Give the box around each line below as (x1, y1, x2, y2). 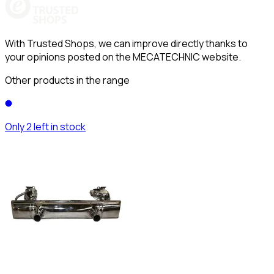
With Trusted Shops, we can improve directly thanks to (5, 36, 248, 50)
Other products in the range (5, 73, 130, 87)
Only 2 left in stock (5, 119, 86, 133)
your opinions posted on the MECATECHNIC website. (5, 50, 241, 64)
